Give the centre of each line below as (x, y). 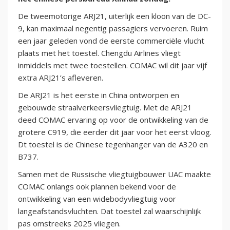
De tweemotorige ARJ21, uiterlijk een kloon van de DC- (114, 16)
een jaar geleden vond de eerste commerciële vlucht (111, 41)
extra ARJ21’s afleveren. (61, 78)
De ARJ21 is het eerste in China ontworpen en (99, 95)
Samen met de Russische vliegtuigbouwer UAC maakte (114, 174)
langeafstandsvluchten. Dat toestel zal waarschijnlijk (109, 211)
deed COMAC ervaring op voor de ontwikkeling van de (113, 120)
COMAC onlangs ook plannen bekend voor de (97, 187)
